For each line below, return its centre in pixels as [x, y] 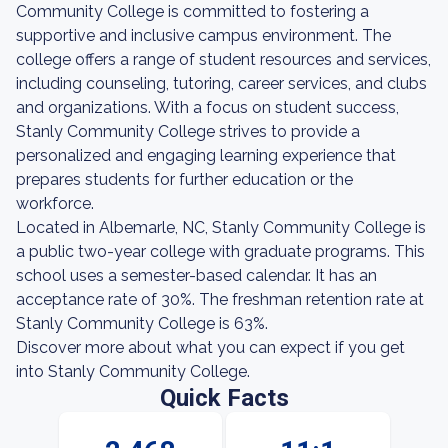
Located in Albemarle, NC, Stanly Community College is [221, 227]
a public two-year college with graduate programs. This [220, 251]
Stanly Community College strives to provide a [188, 131]
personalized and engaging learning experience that [206, 155]
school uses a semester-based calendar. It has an [196, 275]
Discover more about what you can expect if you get [210, 347]
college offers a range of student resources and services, [223, 59]
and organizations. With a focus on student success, [207, 107]
